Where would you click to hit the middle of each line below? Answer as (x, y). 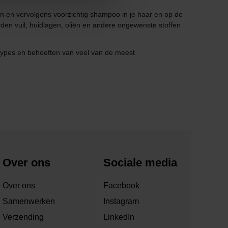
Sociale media (140, 163)
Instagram (121, 202)
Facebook (121, 186)
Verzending (23, 217)
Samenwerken (29, 202)
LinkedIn (119, 217)
